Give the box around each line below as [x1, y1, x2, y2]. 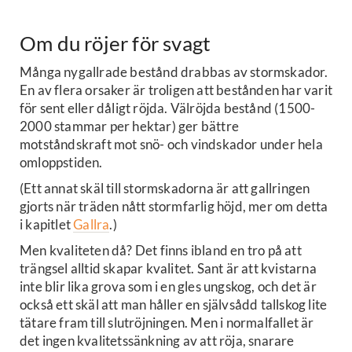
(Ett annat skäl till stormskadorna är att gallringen [20, 179, 310, 196]
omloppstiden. [20, 153, 103, 170]
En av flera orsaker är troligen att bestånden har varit [20, 81, 333, 98]
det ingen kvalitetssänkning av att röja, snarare [20, 332, 295, 349]
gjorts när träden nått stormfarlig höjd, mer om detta [20, 197, 328, 214]
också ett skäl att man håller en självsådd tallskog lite [20, 295, 328, 313]
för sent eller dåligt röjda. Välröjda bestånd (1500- [20, 99, 316, 116]
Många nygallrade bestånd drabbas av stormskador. [20, 63, 328, 80]
